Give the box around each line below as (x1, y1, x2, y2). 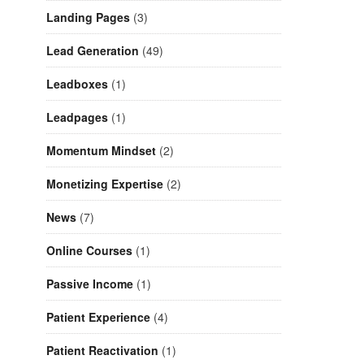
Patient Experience (46, 309, 150, 326)
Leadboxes (46, 76, 108, 93)
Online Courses (46, 242, 132, 259)
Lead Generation (46, 42, 139, 59)
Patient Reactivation (46, 342, 158, 359)
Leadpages (46, 109, 108, 126)
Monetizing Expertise (46, 175, 163, 193)
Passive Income (46, 275, 133, 292)
